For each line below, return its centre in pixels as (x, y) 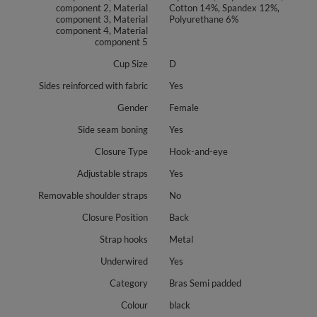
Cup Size (131, 63)
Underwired (124, 261)
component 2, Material (102, 7)
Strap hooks (124, 239)
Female (184, 107)
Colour (134, 305)
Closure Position (115, 217)
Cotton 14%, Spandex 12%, (224, 7)
